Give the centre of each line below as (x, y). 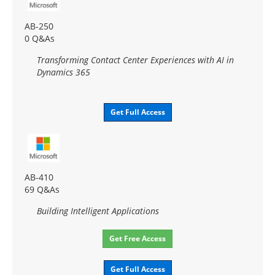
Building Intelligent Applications (98, 211)
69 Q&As (42, 190)
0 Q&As (40, 39)
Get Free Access (137, 239)
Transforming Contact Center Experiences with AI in (135, 60)
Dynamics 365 (64, 72)
